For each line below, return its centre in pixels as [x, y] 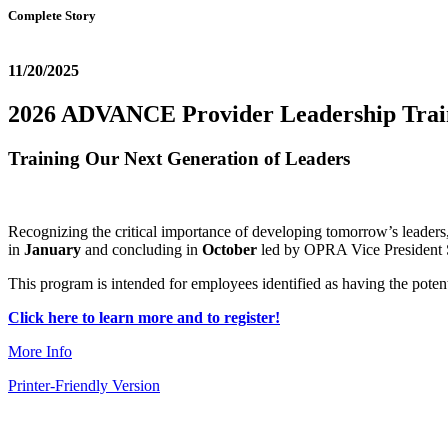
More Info [40, 352]
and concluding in [141, 250]
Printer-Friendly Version [84, 386]
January [52, 250]
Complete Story [52, 15]
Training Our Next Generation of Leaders [179, 159]
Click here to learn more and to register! [144, 318]
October [229, 250]
